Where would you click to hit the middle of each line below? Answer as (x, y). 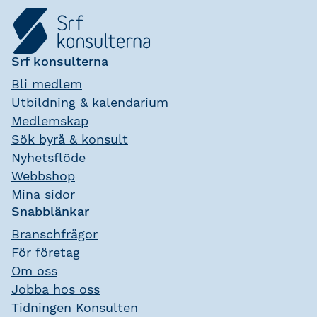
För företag (46, 253)
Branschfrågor (54, 234)
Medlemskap (50, 121)
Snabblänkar (50, 212)
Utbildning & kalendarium (90, 103)
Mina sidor (43, 195)
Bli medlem (47, 84)
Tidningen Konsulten (75, 308)
